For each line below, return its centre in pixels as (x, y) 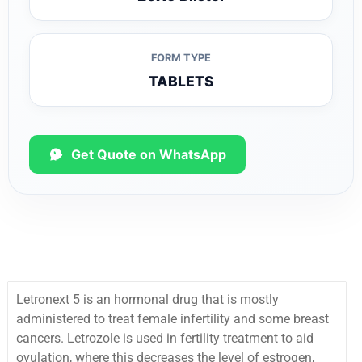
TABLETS (181, 82)
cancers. (40, 339)
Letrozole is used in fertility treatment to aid (190, 339)
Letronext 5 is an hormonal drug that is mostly (147, 300)
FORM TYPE (181, 58)
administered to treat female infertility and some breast (173, 319)
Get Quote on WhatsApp (149, 155)
